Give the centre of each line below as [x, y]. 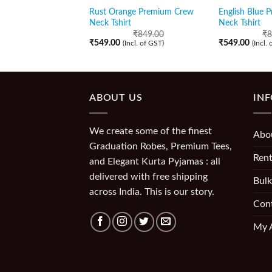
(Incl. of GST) [143, 44]
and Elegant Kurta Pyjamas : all [155, 161]
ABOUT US [116, 98]
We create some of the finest [151, 131]
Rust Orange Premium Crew [141, 12]
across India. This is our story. [152, 192]
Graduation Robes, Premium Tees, [161, 146]
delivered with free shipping [148, 176]
